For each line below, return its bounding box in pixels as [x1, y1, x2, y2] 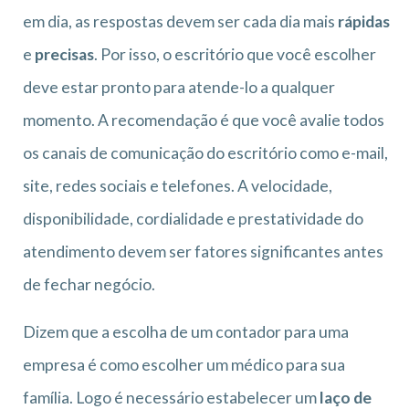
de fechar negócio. [23, 274, 155, 294]
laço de [320, 387, 372, 407]
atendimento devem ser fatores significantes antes [23, 241, 383, 261]
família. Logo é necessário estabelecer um [23, 387, 320, 407]
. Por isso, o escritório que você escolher [94, 44, 376, 64]
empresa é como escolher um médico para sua [23, 354, 345, 374]
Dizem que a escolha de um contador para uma [23, 321, 349, 341]
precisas [35, 44, 94, 64]
